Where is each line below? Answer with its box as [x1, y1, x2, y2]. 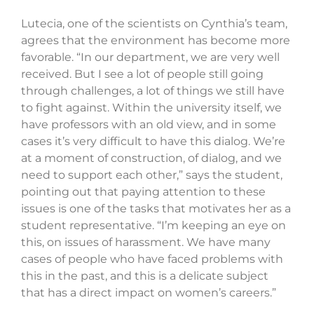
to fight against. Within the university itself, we [21, 101, 282, 115]
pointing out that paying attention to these [21, 185, 266, 199]
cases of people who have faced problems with [21, 252, 283, 266]
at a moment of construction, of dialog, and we [21, 151, 282, 165]
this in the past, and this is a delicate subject [21, 269, 268, 283]
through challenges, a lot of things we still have [21, 84, 285, 98]
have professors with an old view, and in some [21, 118, 276, 132]
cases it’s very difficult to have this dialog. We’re [21, 135, 285, 149]
